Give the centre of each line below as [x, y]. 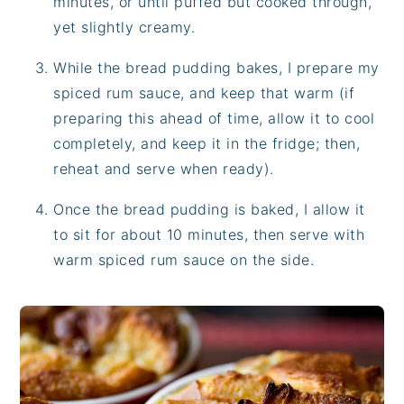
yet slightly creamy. [124, 27]
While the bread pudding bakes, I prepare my [216, 67]
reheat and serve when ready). [164, 168]
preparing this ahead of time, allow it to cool [214, 118]
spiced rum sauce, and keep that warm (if [204, 92]
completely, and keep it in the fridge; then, [207, 143]
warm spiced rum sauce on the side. [184, 259]
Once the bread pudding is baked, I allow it [209, 209]
